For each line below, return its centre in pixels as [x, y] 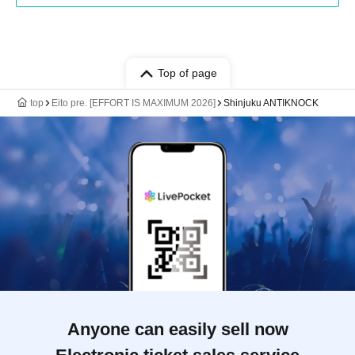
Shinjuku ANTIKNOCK [271, 103]
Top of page [187, 73]
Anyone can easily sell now [177, 329]
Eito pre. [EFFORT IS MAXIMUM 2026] [134, 103]
